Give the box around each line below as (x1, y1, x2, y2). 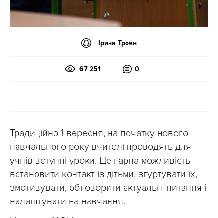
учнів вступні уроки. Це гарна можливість (10, 155, 190, 166)
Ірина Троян (98, 38, 137, 47)
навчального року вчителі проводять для (10, 141, 191, 153)
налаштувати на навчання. (10, 196, 125, 207)
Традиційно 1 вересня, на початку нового (10, 127, 188, 139)
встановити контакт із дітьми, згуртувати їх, (10, 168, 197, 180)
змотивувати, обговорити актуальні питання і (10, 182, 206, 194)
